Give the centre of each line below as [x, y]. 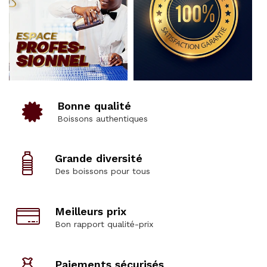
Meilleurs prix [91, 211]
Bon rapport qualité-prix [104, 224]
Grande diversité [99, 158]
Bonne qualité [94, 105]
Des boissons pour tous [103, 171]
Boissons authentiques [103, 118]
